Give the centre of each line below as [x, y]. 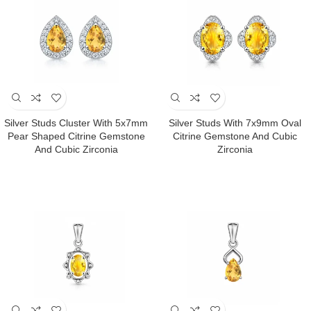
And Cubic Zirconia [76, 149]
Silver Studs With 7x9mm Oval [235, 123]
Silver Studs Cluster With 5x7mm [76, 123]
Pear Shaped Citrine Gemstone [76, 136]
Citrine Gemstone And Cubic [235, 136]
